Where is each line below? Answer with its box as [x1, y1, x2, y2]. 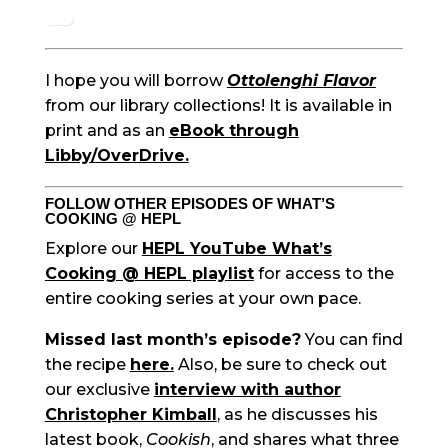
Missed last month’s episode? [44, 330, 301, 350]
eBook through [168, 121, 299, 141]
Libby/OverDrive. [44, 146, 189, 166]
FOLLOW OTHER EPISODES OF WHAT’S [44, 195, 335, 213]
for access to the [253, 264, 394, 284]
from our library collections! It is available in [44, 96, 392, 116]
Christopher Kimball [44, 405, 217, 425]
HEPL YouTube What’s [141, 239, 332, 259]
